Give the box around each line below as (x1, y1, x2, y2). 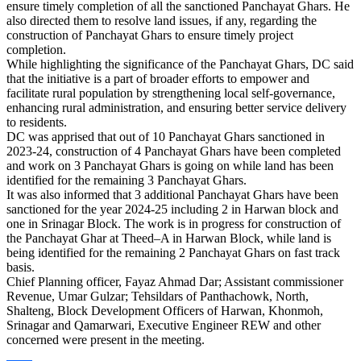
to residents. (6, 114, 67, 129)
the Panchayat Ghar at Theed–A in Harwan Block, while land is (6, 230, 331, 245)
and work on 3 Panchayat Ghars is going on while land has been (6, 158, 334, 172)
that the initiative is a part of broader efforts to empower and (6, 71, 309, 85)
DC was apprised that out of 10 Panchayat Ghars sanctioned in (6, 129, 325, 143)
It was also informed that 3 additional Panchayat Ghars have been (6, 187, 338, 201)
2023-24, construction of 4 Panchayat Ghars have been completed (6, 143, 341, 158)
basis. (6, 259, 35, 274)
